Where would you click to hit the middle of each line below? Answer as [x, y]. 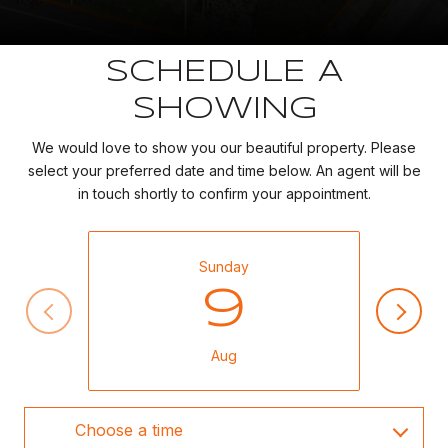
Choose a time [129, 430]
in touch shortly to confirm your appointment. [224, 193]
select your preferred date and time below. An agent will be [224, 170]
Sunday [224, 267]
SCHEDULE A [224, 72]
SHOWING [224, 109]
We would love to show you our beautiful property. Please [224, 147]
